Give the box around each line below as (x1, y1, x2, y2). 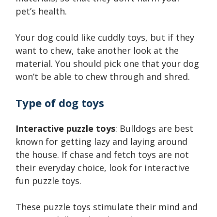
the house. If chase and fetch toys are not (15, 149, 189, 161)
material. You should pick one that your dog (15, 58, 199, 70)
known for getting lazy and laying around (15, 136, 187, 148)
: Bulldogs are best (115, 123, 193, 135)
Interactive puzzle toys (15, 123, 115, 135)
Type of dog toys (15, 95, 104, 110)
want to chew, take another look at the (15, 45, 179, 57)
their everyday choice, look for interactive (15, 162, 189, 174)
